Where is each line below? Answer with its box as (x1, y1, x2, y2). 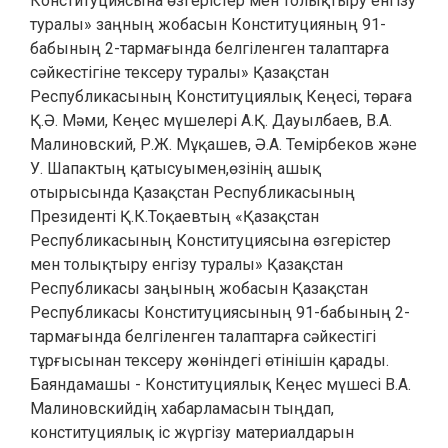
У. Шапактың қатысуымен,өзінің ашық (30, 159, 321, 178)
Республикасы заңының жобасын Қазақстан (30, 279, 368, 298)
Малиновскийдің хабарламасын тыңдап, (30, 399, 334, 418)
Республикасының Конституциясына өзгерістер (30, 231, 391, 250)
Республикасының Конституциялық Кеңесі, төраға (30, 87, 412, 106)
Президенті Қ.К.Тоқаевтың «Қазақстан (30, 207, 319, 226)
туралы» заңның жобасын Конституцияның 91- (30, 15, 386, 34)
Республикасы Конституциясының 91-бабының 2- (30, 303, 410, 322)
